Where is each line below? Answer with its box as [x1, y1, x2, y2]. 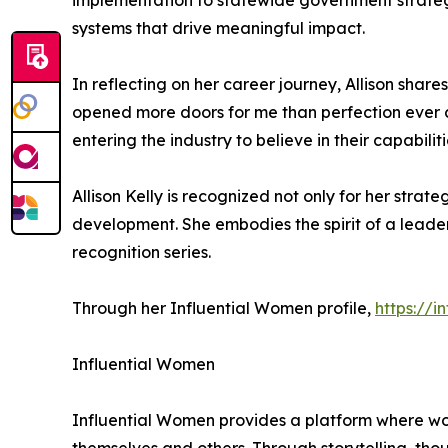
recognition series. [72, 242, 211, 262]
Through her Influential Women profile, [72, 298, 375, 318]
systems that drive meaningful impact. [72, 18, 365, 38]
